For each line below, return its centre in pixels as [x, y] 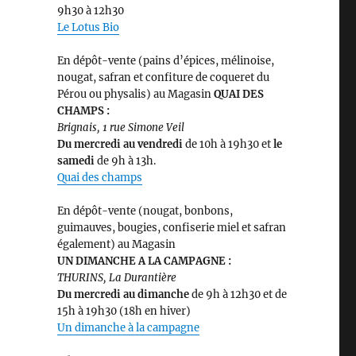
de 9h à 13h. [126, 161]
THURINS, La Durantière [116, 278]
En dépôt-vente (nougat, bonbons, [145, 211]
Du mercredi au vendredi [121, 145]
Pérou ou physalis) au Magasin [134, 95]
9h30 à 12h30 [90, 11]
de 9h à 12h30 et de [239, 295]
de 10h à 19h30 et [228, 145]
